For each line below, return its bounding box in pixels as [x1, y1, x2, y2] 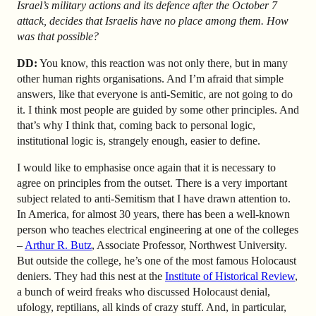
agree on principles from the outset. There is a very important [17, 176, 287, 189]
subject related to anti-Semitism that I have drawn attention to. [17, 192, 291, 205]
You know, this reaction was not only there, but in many [37, 56, 288, 69]
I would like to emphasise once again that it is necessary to [17, 161, 276, 174]
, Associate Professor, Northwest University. [92, 238, 287, 251]
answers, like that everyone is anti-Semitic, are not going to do [17, 87, 293, 100]
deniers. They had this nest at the [17, 269, 165, 282]
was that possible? [17, 30, 99, 43]
